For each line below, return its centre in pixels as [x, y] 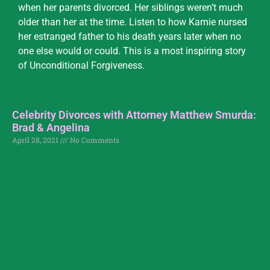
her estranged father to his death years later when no [130, 36]
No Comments [94, 140]
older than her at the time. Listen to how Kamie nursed [133, 22]
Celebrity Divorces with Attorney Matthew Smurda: [134, 115]
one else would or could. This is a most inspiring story [132, 51]
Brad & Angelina [51, 128]
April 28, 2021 [36, 140]
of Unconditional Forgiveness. [81, 65]
